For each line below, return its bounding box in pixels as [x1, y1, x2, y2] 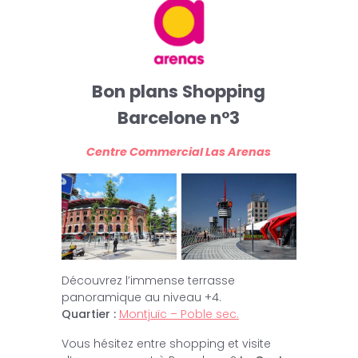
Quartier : [61, 305, 116, 322]
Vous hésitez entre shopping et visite [61, 335, 271, 352]
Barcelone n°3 [117, 105, 241, 130]
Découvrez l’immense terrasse [61, 272, 235, 288]
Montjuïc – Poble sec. [118, 305, 239, 322]
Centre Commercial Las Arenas [86, 143, 272, 160]
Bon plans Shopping [92, 78, 266, 104]
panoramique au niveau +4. [61, 288, 221, 305]
